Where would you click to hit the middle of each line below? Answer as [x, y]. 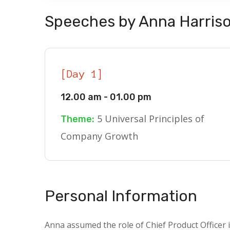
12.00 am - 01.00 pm [106, 97]
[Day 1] [82, 74]
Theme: [78, 119]
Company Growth [99, 136]
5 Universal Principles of [149, 119]
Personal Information [121, 196]
